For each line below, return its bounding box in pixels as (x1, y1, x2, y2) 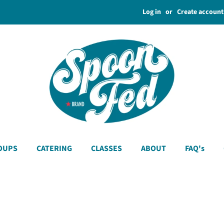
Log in (142, 7, 161, 17)
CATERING (36, 143, 72, 154)
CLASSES (90, 143, 122, 154)
